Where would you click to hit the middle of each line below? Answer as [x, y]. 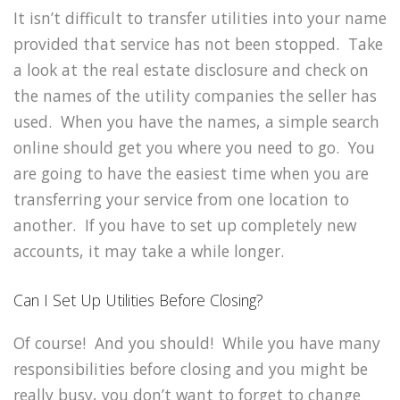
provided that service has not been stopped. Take [198, 43]
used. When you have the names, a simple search [196, 121]
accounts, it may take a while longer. [149, 250]
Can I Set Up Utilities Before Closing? [138, 300]
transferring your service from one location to [181, 199]
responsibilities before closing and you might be [191, 368]
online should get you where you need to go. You [194, 147]
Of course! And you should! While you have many [197, 342]
